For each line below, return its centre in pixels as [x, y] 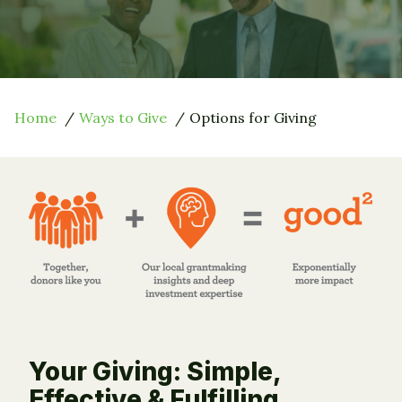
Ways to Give [123, 117]
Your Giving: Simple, [155, 371]
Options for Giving [253, 117]
